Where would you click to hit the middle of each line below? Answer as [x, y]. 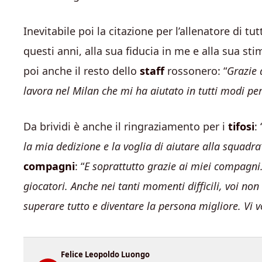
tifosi [241, 126]
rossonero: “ [196, 71]
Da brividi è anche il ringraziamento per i [126, 126]
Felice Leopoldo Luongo [105, 254]
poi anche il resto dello [82, 71]
